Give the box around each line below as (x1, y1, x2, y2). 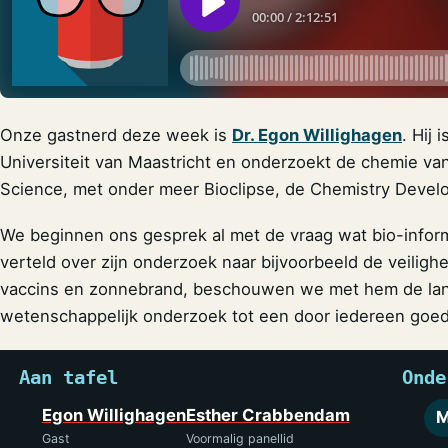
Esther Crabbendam (185, 405, 350, 426)
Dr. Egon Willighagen (232, 125, 402, 146)
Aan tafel (19, 365, 119, 389)
